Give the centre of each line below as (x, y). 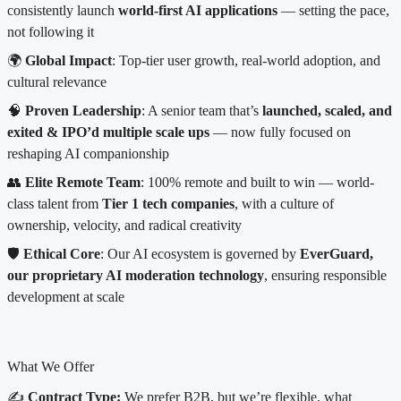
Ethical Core (62, 254)
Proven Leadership (83, 111)
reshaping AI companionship (88, 154)
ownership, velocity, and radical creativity (124, 226)
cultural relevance (57, 82)
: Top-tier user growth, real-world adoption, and (246, 61)
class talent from (55, 204)
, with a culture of (284, 204)
